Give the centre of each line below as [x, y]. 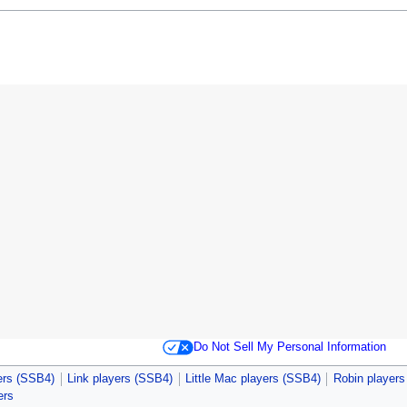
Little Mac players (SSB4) [253, 378]
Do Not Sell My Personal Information [289, 347]
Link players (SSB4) [120, 378]
